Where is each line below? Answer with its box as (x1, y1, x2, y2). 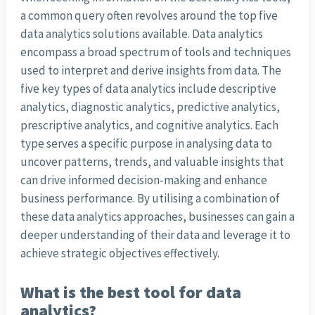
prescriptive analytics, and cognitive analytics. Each (20, 117, 278, 134)
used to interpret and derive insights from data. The (20, 63, 281, 79)
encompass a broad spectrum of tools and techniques (20, 44, 291, 60)
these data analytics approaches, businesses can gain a (20, 209, 295, 225)
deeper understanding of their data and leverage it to (20, 227, 290, 243)
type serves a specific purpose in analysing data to (20, 136, 272, 152)
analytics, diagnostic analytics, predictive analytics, (20, 99, 280, 115)
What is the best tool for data (20, 282, 241, 303)
